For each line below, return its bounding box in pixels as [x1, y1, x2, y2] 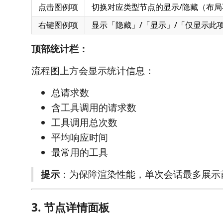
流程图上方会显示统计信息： [31, 64, 154, 77]
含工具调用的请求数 [51, 101, 136, 114]
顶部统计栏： [31, 42, 88, 55]
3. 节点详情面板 [31, 199, 110, 215]
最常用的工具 [51, 146, 108, 159]
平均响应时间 [51, 131, 108, 144]
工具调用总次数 [51, 116, 117, 129]
